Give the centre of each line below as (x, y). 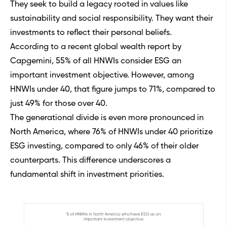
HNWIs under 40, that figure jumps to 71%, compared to (113, 90)
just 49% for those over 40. (59, 104)
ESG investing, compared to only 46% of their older (104, 147)
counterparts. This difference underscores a (90, 161)
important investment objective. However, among (102, 76)
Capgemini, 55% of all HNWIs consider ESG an (96, 62)
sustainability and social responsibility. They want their (111, 19)
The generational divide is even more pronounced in (107, 118)
